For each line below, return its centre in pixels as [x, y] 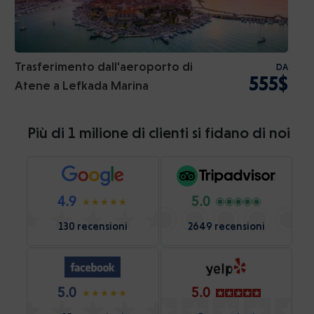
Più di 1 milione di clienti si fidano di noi [158, 133]
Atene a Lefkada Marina [82, 86]
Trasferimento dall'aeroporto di [104, 67]
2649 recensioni [226, 227]
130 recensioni [93, 227]
